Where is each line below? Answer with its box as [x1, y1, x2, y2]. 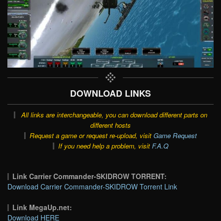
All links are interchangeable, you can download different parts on [21, 110, 207, 119]
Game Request [153, 130, 197, 140]
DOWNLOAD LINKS [70, 86, 151, 99]
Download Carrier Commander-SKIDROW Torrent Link [7, 181, 177, 191]
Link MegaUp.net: [12, 202, 73, 212]
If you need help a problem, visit [58, 141, 152, 150]
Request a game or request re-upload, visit [29, 130, 153, 140]
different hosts [90, 120, 131, 130]
